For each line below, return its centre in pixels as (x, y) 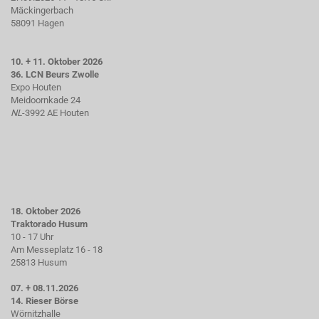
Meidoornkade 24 (46, 100)
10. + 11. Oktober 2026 (57, 61)
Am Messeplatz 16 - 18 (57, 249)
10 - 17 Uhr (32, 236)
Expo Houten (36, 87)
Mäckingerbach (42, 10)
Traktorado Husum (49, 224)
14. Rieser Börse (45, 300)
